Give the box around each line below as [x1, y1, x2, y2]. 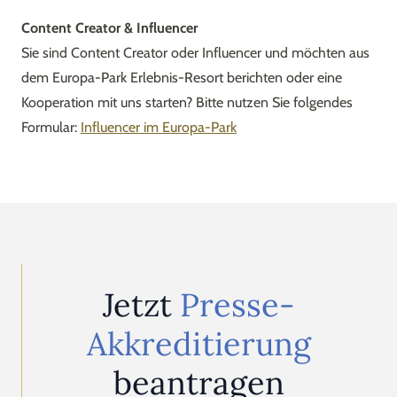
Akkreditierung [86, 323, 311, 364]
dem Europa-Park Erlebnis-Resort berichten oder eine [21, 69, 342, 86]
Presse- [179, 284, 295, 325]
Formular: [21, 119, 81, 136]
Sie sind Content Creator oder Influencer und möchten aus [21, 44, 370, 61]
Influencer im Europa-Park [81, 119, 237, 136]
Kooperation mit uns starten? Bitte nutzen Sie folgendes [21, 94, 353, 111]
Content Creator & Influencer [21, 19, 201, 36]
